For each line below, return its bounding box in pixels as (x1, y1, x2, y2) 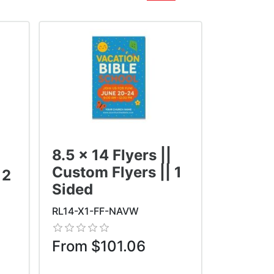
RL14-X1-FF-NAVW (51, 204, 139, 217)
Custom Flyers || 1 (51, 163, 182, 181)
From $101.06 (51, 237, 146, 255)
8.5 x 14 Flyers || (51, 146, 171, 164)
